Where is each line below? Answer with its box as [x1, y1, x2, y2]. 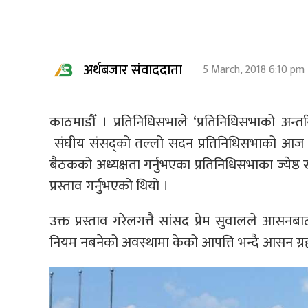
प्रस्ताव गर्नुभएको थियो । [49, 174, 168, 199]
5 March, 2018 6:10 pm [203, 60, 305, 80]
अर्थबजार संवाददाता [84, 58, 182, 82]
